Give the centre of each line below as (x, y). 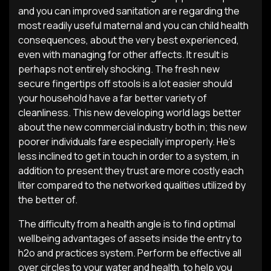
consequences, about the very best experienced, (129, 40)
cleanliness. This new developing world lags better (130, 113)
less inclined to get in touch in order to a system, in (129, 156)
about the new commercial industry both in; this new (132, 127)
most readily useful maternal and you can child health (133, 25)
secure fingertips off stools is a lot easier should (125, 83)
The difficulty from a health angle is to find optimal (127, 224)
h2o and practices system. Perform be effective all (130, 253)
